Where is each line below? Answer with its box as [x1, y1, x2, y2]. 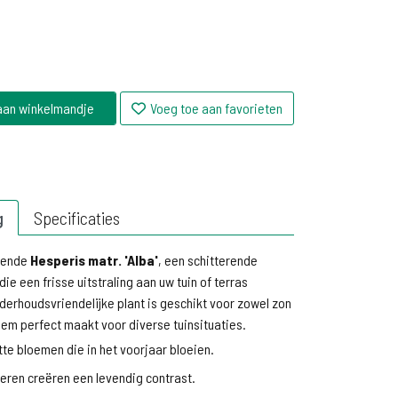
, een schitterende [158, 251, 258, 268]
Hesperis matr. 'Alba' [30, 251, 158, 268]
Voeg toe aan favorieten [150, 99, 283, 116]
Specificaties [34, 207, 120, 228]
